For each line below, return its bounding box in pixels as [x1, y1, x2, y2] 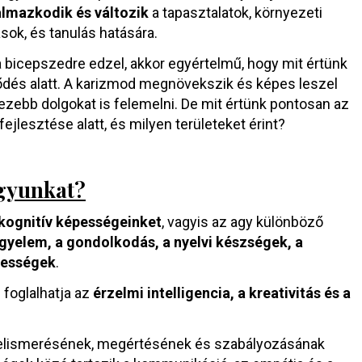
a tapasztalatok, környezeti [149, 4, 322, 21]
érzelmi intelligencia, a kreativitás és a [93, 284, 351, 301]
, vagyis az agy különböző [162, 213, 323, 230]
